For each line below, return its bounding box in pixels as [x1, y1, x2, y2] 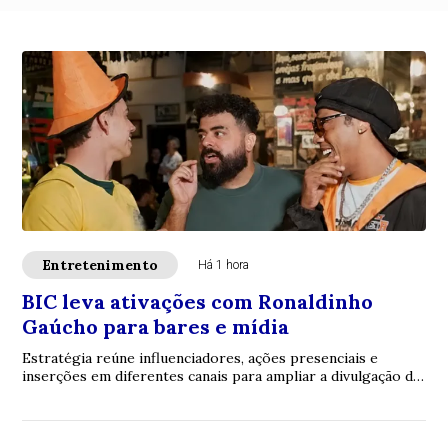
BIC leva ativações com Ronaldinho [22, 288, 374, 314]
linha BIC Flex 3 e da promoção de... [22, 384, 259, 403]
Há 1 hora [198, 257, 250, 272]
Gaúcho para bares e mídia [22, 313, 290, 339]
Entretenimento [42, 255, 159, 274]
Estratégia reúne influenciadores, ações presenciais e [22, 348, 379, 367]
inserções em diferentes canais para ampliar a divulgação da [22, 366, 421, 385]
